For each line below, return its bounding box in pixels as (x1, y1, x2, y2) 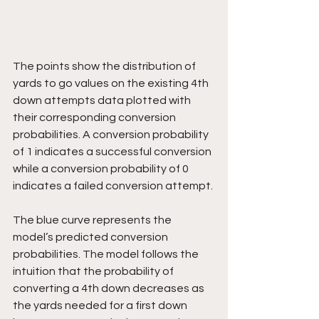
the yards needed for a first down (13, 300, 189, 312)
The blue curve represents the (13, 214, 174, 226)
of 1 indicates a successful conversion (13, 146, 214, 158)
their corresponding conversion (13, 112, 178, 124)
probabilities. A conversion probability (13, 129, 211, 141)
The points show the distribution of (13, 61, 198, 73)
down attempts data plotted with (13, 95, 193, 107)
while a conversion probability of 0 (13, 163, 191, 175)
